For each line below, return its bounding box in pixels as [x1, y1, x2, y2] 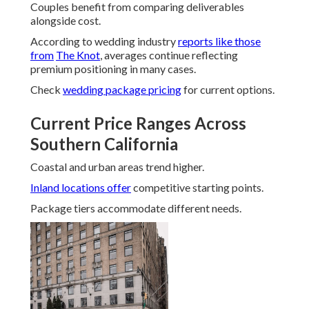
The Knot [56, 48, 100, 62]
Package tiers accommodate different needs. [30, 201, 241, 215]
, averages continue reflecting [100, 48, 238, 62]
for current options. [181, 83, 275, 97]
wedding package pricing [63, 83, 181, 97]
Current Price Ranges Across [30, 113, 246, 134]
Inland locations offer [30, 181, 131, 195]
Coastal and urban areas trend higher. [30, 160, 204, 174]
